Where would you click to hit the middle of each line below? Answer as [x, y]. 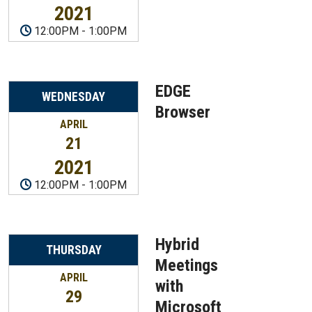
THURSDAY [73, 250]
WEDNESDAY [73, 96]
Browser [183, 112]
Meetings [187, 266]
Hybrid [177, 245]
